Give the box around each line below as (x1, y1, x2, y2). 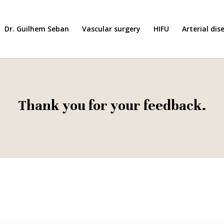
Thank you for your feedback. (18, 96, 206, 114)
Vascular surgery (82, 24, 140, 33)
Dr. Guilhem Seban (4, 24, 69, 33)
